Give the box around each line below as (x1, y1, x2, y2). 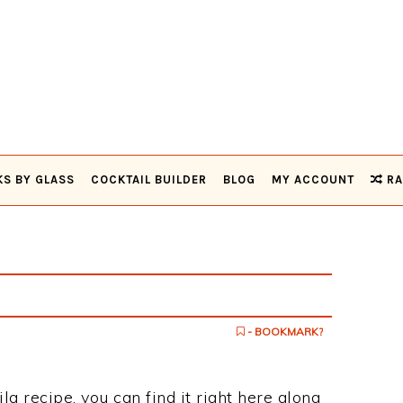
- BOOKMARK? (245, 325, 323, 338)
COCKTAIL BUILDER (91, 172, 207, 186)
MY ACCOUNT (272, 172, 354, 186)
